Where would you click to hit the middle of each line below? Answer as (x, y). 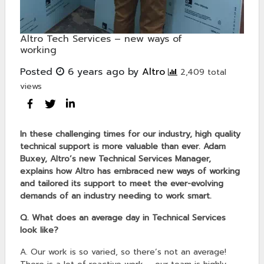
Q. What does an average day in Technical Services (123, 218)
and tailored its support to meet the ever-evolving (122, 184)
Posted (38, 72)
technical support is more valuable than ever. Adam (123, 147)
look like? (39, 230)
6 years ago (94, 72)
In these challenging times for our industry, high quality (130, 134)
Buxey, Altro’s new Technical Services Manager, (115, 159)
